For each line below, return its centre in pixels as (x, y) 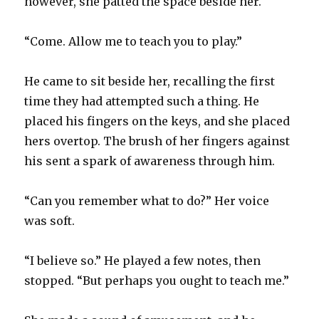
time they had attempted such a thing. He (142, 101)
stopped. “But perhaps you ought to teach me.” (157, 280)
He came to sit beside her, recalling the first (150, 81)
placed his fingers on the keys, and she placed (157, 121)
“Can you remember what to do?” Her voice (147, 200)
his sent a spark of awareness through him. (150, 161)
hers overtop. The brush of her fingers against (157, 141)
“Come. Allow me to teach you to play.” (134, 41)
